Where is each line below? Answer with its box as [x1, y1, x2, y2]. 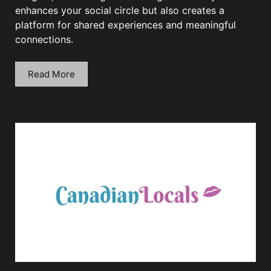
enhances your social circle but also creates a [15, 4, 224, 17]
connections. [15, 33, 73, 46]
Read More [28, 68, 75, 80]
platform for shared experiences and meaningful [15, 19, 236, 31]
